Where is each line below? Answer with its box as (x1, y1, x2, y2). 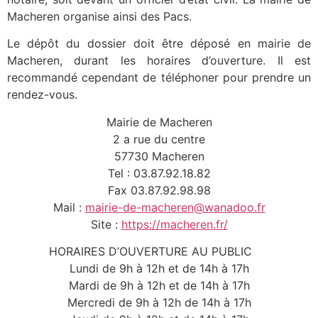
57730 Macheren (114, 148, 204, 163)
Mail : (53, 199, 85, 214)
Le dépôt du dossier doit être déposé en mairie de (7, 36, 311, 51)
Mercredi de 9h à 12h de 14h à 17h (67, 295, 251, 310)
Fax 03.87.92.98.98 (107, 182, 211, 197)
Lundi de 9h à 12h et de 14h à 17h (69, 261, 249, 276)
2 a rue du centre (113, 131, 205, 146)
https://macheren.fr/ (121, 216, 228, 231)
